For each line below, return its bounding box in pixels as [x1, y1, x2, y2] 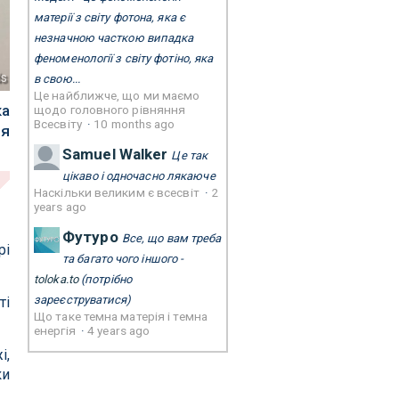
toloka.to [34, 273, 78, 286]
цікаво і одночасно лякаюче [62, 169, 216, 183]
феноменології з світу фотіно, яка [34, 52, 214, 65]
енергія [34, 323, 78, 338]
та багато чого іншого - [62, 252, 184, 265]
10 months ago [94, 117, 175, 131]
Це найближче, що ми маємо [34, 88, 200, 102]
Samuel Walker [62, 145, 168, 163]
